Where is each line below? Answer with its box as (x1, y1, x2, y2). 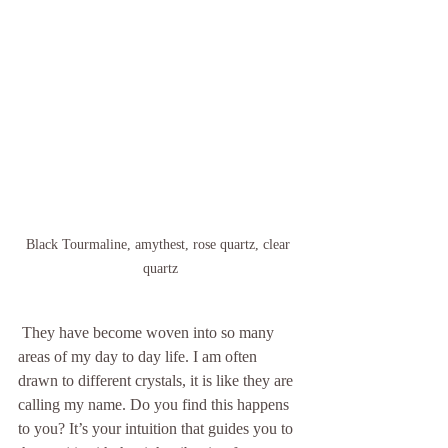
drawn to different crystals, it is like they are (18, 372, 297, 390)
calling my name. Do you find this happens (18, 396, 293, 414)
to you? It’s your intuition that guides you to (18, 420, 297, 438)
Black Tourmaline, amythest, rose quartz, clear (26, 237, 294, 253)
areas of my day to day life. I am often (18, 348, 261, 366)
